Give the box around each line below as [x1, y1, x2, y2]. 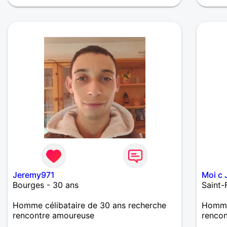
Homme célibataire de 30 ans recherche [13, 200, 166, 211]
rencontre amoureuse [13, 210, 94, 221]
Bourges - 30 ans [13, 180, 79, 191]
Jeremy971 [13, 170, 55, 180]
